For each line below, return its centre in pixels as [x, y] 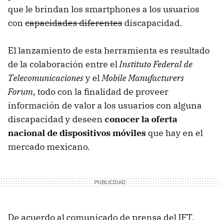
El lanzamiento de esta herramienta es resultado [109, 50]
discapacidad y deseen [56, 119]
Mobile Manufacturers [143, 78]
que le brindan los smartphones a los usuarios [104, 9]
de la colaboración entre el [64, 64]
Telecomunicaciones [46, 78]
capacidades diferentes [74, 23]
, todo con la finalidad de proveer [101, 91]
